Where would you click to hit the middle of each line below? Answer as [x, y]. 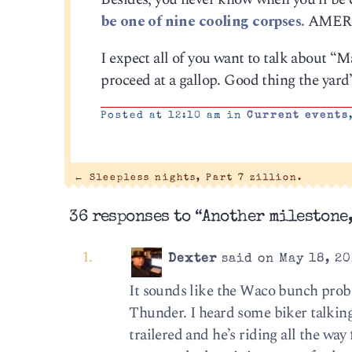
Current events [298, 115]
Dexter [193, 259]
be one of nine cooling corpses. [203, 21]
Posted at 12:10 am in [174, 115]
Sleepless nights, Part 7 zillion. [193, 178]
